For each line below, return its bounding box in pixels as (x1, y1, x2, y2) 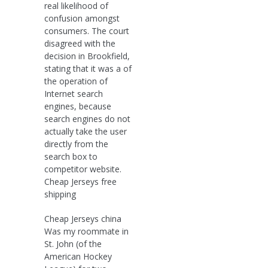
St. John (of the (44, 237, 102, 249)
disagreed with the (44, 37, 115, 49)
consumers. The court (44, 25, 129, 36)
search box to (44, 150, 98, 162)
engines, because (44, 100, 111, 112)
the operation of (44, 75, 108, 87)
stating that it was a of (44, 62, 132, 74)
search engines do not (44, 112, 130, 124)
